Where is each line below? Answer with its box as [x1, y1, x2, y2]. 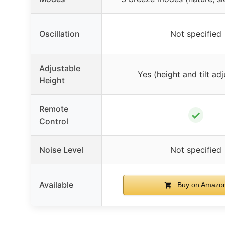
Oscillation [39, 28, 80, 39]
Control [39, 116, 68, 126]
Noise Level [39, 144, 83, 155]
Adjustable [39, 63, 80, 73]
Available [39, 179, 73, 190]
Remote [39, 103, 68, 114]
